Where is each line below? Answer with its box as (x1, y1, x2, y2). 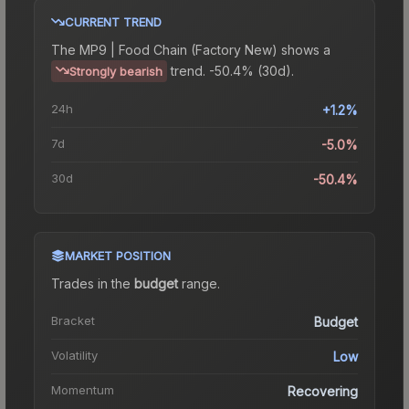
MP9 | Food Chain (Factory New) (79, 41, 278, 58)
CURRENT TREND (65, 14, 162, 29)
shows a (278, 41, 330, 58)
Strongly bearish (69, 63, 163, 79)
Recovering (288, 383, 358, 399)
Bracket (51, 312, 95, 328)
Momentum (51, 382, 114, 397)
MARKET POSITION (65, 247, 171, 263)
